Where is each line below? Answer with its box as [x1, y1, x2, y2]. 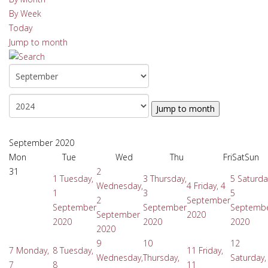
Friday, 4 [194, 180, 226, 191]
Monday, [16, 245, 49, 256]
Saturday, [230, 252, 266, 263]
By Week [9, 8, 41, 19]
